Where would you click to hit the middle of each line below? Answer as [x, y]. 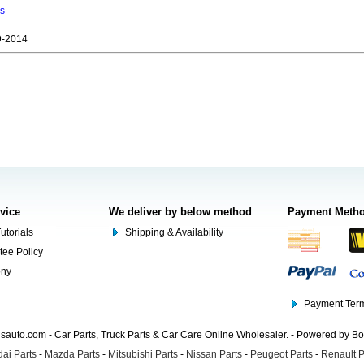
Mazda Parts [72, 354]
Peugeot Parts [282, 354]
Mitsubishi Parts [143, 354]
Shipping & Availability [174, 232]
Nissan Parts [214, 354]
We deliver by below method [180, 212]
